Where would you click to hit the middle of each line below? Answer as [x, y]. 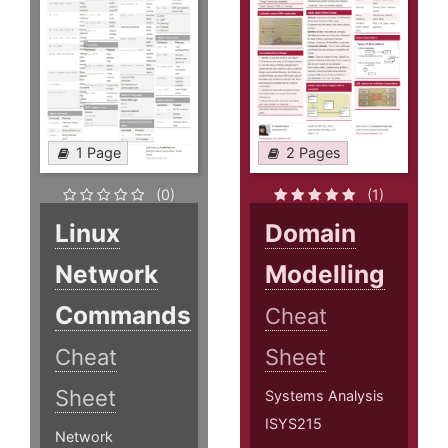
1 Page [98, 153]
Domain [311, 233]
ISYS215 [294, 424]
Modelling [325, 274]
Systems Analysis [325, 396]
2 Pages [314, 153]
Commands [123, 315]
